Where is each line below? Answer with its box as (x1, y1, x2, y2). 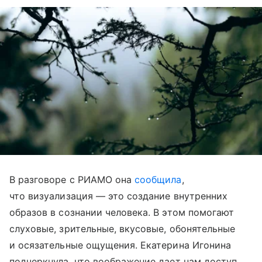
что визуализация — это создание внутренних (9, 189, 228, 202)
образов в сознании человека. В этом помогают (9, 206, 235, 218)
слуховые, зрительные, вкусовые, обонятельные (9, 222, 236, 235)
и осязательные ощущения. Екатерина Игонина (9, 239, 232, 251)
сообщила (135, 173, 182, 185)
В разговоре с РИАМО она (9, 173, 135, 185)
